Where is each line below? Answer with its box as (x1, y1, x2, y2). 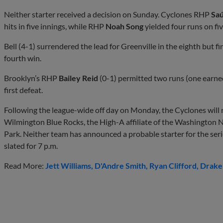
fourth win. (4, 53, 41, 63)
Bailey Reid (59, 73, 98, 83)
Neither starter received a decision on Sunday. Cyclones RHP (4, 9, 211, 19)
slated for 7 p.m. (4, 140, 58, 150)
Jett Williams (45, 160, 91, 170)
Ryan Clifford (149, 160, 197, 170)
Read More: (4, 160, 45, 170)
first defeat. (4, 85, 43, 95)
